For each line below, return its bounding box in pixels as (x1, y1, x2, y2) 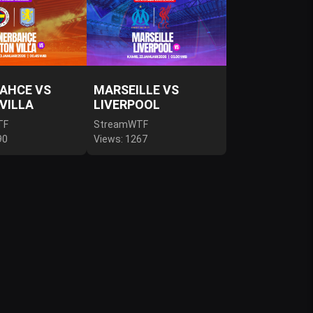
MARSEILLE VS (94, 82, 179, 97)
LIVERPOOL (94, 97, 160, 112)
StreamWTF (94, 119, 148, 130)
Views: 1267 (94, 133, 147, 145)
